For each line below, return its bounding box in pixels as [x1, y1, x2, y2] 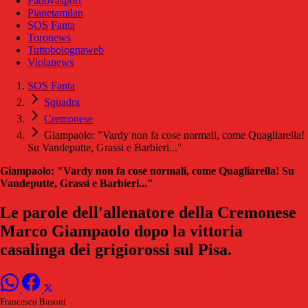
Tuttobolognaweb [27, 44, 104, 56]
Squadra [44, 96, 80, 109]
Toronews [27, 32, 71, 44]
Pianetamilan [27, 7, 83, 19]
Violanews [27, 56, 74, 69]
